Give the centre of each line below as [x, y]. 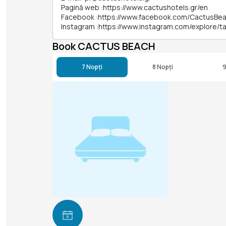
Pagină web [80, 8]
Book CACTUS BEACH [104, 46]
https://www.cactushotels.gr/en [155, 8]
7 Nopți [92, 67]
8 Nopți [162, 67]
